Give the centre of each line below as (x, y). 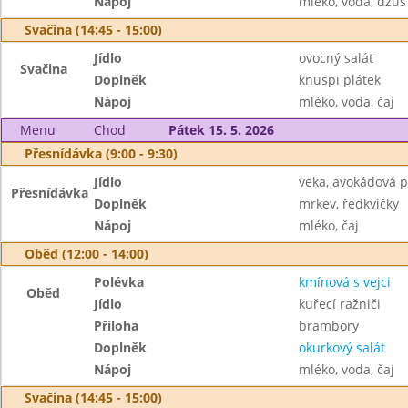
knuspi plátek (339, 80)
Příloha (117, 326)
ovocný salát (336, 58)
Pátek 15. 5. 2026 (221, 130)
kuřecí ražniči (339, 304)
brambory (328, 326)
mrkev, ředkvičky (348, 204)
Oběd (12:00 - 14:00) (87, 254)
